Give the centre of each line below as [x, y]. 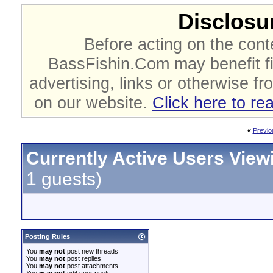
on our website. [93, 103]
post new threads [92, 251]
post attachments [92, 266]
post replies [83, 258]
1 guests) [64, 179]
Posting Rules [48, 236]
